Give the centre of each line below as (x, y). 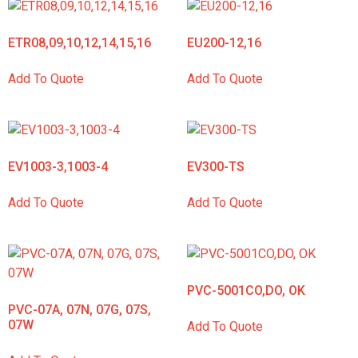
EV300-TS (216, 167)
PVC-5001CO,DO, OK (246, 290)
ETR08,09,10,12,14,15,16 (80, 43)
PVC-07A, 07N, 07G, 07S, (80, 310)
